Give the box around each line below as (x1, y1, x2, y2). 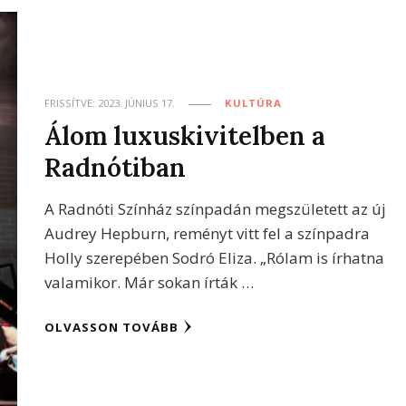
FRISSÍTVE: (44, 96, 99, 111)
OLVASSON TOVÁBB (44, 319, 179, 336)
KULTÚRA (225, 96, 283, 111)
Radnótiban (44, 150, 187, 185)
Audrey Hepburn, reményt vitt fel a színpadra (44, 223, 371, 245)
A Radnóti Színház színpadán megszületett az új (44, 198, 387, 220)
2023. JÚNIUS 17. (98, 96, 176, 111)
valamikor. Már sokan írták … (44, 272, 255, 294)
